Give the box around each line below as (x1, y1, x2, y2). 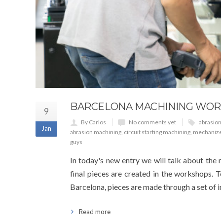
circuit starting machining (124, 128, 190, 136)
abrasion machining (70, 128, 121, 136)
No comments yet (129, 118, 176, 126)
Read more (79, 207, 110, 216)
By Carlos (81, 118, 106, 126)
